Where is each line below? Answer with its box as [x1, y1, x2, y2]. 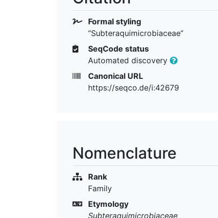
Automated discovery [88, 55, 170, 65]
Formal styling [86, 16, 141, 26]
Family [88, 183, 112, 193]
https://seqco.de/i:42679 [88, 82, 179, 92]
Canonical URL [86, 71, 143, 81]
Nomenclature [73, 143, 177, 163]
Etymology [86, 199, 128, 209]
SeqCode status [86, 43, 149, 54]
